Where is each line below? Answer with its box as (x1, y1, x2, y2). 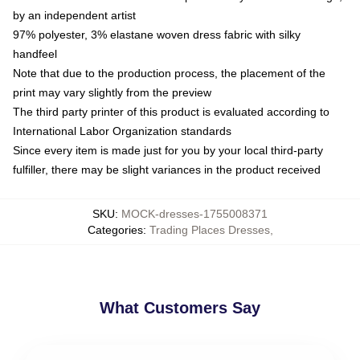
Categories (87, 223, 143, 236)
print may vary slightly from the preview (13, 86, 211, 99)
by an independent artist (13, 9, 136, 22)
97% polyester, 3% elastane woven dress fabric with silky (13, 28, 301, 41)
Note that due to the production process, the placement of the (13, 67, 325, 80)
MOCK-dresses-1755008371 (121, 207, 268, 220)
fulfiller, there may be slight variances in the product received (13, 163, 321, 176)
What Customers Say (100, 299, 260, 317)
